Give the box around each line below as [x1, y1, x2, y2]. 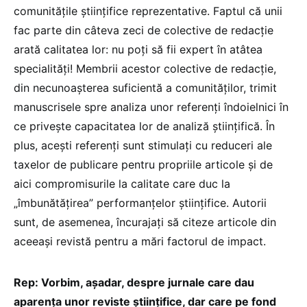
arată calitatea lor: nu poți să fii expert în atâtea [14, 42, 262, 56]
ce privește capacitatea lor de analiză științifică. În [14, 119, 275, 133]
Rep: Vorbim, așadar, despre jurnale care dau [14, 275, 254, 289]
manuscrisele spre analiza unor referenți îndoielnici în [14, 99, 288, 114]
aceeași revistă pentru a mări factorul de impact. [14, 234, 269, 248]
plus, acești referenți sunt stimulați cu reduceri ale [14, 138, 272, 152]
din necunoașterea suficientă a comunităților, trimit [14, 80, 277, 95]
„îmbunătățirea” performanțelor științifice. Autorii [14, 195, 267, 210]
